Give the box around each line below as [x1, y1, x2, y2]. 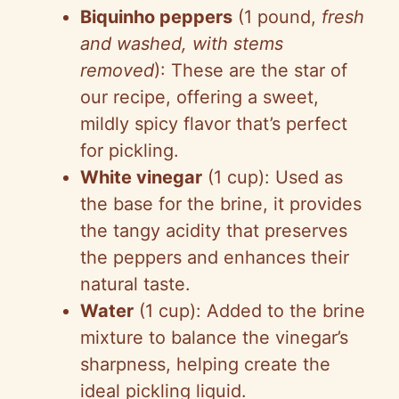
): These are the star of [154, 59, 347, 81]
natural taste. [80, 273, 191, 295]
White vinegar [80, 166, 202, 188]
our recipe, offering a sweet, [80, 85, 319, 108]
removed [80, 59, 154, 81]
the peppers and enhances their [80, 246, 349, 268]
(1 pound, [232, 5, 322, 28]
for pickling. [80, 139, 179, 161]
